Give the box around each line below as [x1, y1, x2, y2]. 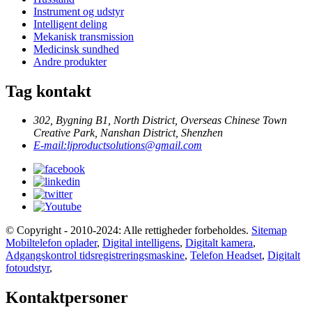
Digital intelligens [102, 237, 180, 249]
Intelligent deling [33, 17, 107, 30]
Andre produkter [33, 55, 107, 68]
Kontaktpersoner [6, 288, 128, 307]
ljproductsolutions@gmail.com [67, 139, 202, 152]
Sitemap [251, 224, 287, 237]
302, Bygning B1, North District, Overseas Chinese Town [33, 114, 287, 127]
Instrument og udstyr [33, 5, 124, 17]
